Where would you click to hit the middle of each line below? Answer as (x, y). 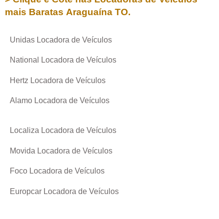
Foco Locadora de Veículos (57, 171)
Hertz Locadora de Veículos (58, 80)
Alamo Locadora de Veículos (60, 100)
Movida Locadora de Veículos (61, 151)
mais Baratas (35, 12)
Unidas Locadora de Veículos (61, 40)
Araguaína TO (97, 12)
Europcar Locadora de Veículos (64, 191)
